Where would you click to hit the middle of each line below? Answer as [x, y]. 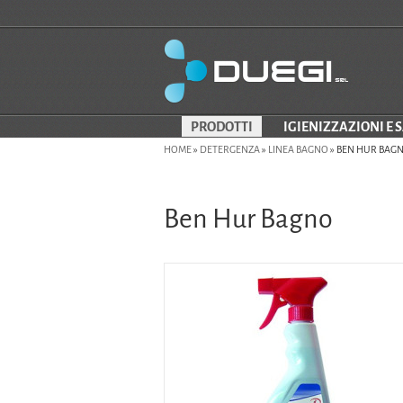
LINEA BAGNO [298, 149]
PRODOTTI [221, 127]
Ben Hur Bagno [248, 219]
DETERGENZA [230, 149]
